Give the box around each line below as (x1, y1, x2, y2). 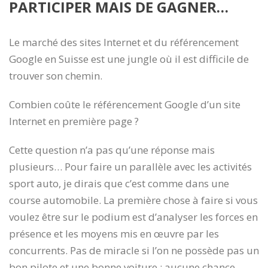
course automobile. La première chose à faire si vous (9, 193, 258, 207)
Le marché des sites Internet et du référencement (9, 35, 239, 49)
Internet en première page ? (9, 114, 139, 128)
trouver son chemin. (9, 68, 102, 83)
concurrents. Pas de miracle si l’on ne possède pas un (9, 243, 259, 257)
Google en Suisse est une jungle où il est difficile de (9, 51, 249, 66)
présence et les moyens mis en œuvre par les (9, 226, 219, 240)
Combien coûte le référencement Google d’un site (9, 97, 240, 111)
